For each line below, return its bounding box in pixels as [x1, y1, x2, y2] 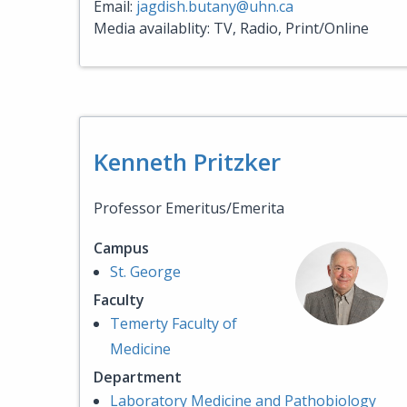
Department [94, 367, 182, 387]
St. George [110, 262, 181, 282]
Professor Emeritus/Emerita [94, 198, 284, 218]
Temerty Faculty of [110, 313, 237, 333]
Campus [94, 238, 149, 258]
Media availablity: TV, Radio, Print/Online [94, 18, 369, 38]
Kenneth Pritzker [94, 145, 281, 178]
